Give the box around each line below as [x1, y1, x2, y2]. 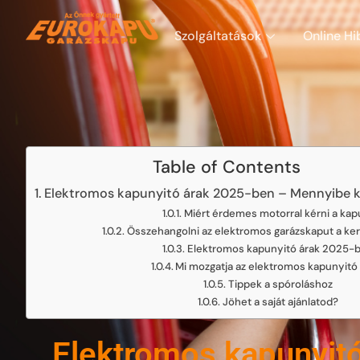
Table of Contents [152, 156, 301, 178]
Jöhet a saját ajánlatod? [222, 295, 338, 309]
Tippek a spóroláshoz [227, 277, 333, 291]
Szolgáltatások [174, 27, 261, 44]
